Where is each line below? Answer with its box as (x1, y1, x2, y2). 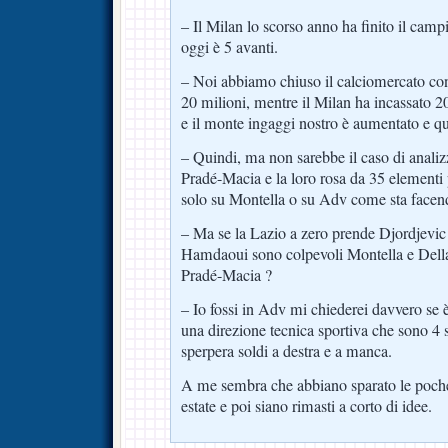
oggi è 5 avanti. (181, 35, 278, 58)
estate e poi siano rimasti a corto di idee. (181, 394, 432, 417)
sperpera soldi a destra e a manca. (181, 339, 392, 362)
